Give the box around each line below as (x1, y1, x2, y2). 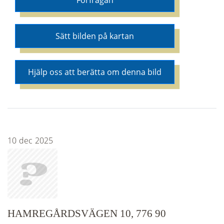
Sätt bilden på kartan (55, 30, 134, 42)
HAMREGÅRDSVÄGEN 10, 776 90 (7, 207, 166, 219)
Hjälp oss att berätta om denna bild (28, 66, 161, 78)
